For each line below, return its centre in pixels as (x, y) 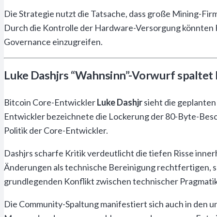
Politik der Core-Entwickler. (56, 131)
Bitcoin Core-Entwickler (50, 102)
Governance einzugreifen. (53, 41)
